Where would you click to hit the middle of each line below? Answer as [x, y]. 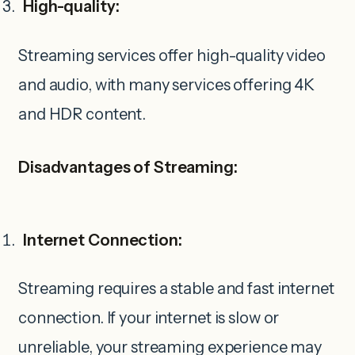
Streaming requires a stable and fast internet [176, 289]
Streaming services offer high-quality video [172, 55]
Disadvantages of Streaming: [128, 167]
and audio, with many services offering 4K [167, 84]
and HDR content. [82, 114]
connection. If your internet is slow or [149, 318]
